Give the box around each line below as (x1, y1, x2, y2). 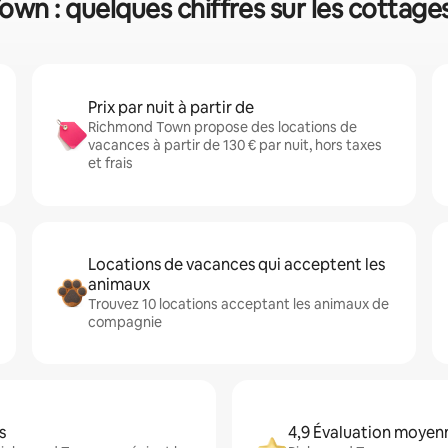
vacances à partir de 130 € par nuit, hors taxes (88, 136, 382, 154)
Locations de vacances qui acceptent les (88, 254, 385, 275)
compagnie (88, 313, 162, 331)
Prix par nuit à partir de (88, 97, 254, 118)
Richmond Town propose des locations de (88, 118, 357, 136)
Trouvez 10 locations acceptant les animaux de (88, 295, 389, 313)
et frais (88, 154, 133, 172)
